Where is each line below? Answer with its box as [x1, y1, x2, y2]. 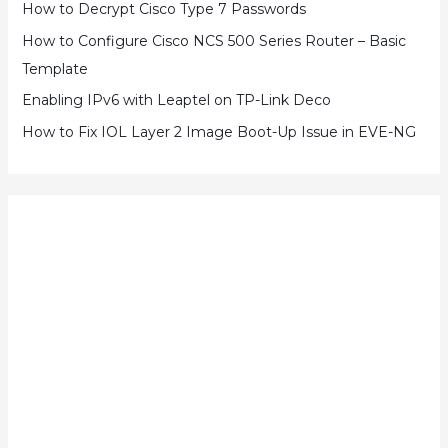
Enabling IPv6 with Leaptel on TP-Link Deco [21, 91, 331, 110]
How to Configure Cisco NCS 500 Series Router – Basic [21, 31, 406, 50]
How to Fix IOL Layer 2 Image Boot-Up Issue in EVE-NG [21, 122, 416, 141]
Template [21, 59, 88, 78]
